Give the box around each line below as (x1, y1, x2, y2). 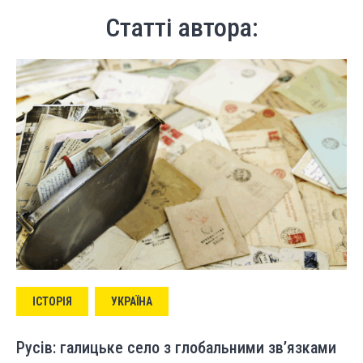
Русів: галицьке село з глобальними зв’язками (16, 338, 336, 357)
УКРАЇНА (111, 295, 152, 308)
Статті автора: (105, 12, 258, 43)
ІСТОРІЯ (32, 295, 72, 308)
